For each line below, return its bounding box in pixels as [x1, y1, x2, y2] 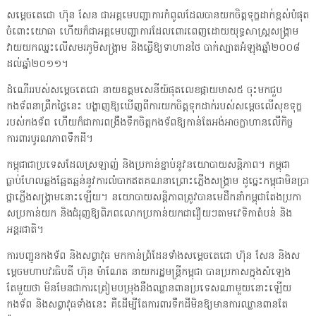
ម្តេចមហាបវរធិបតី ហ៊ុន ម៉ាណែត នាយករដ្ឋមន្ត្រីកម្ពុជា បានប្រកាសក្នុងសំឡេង [6, 265, 291, 281]
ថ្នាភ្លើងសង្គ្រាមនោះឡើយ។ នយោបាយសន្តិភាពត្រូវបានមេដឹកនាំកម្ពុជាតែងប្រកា [6, 190, 301, 206]
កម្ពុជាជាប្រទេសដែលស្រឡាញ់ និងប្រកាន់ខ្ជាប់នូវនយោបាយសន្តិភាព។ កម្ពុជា [6, 158, 290, 174]
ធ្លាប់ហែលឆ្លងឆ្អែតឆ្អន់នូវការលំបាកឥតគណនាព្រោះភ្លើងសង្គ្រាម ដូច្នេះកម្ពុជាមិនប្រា [6, 174, 309, 190]
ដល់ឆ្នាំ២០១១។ [6, 57, 68, 73]
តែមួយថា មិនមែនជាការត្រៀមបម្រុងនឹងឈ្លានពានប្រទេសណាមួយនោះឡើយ [6, 281, 291, 297]
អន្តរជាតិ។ [6, 223, 44, 238]
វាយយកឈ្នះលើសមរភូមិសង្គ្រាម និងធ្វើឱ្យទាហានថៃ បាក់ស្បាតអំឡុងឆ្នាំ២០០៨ [6, 41, 300, 56]
